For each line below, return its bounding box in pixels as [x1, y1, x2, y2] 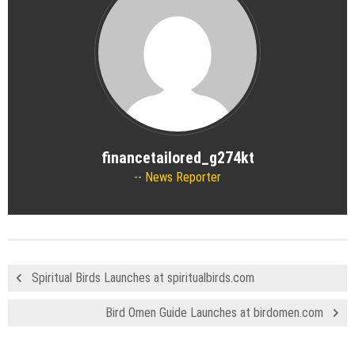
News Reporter [142, 169, 221, 185]
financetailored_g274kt [101, 147, 254, 167]
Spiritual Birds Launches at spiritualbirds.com [32, 269, 254, 285]
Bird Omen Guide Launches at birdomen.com [105, 304, 323, 320]
